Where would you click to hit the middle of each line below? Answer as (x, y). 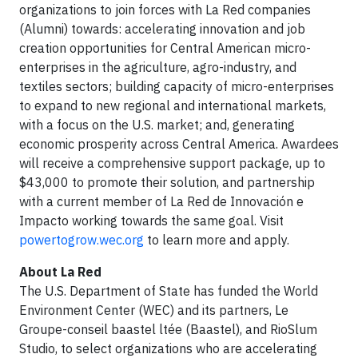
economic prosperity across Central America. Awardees (179, 144)
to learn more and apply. (217, 240)
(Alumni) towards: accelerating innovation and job (162, 29)
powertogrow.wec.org (82, 240)
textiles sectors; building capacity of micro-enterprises (177, 87)
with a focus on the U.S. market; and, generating (157, 125)
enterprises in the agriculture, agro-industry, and (158, 68)
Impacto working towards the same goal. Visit (151, 221)
